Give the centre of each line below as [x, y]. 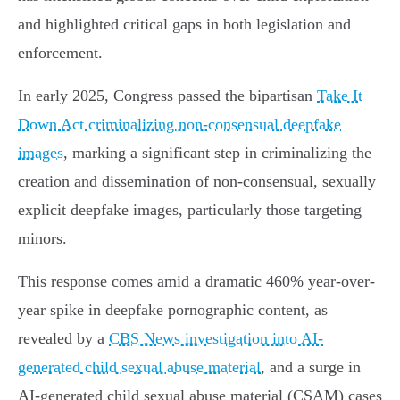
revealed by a [63, 339]
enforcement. [60, 53]
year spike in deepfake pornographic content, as [173, 310]
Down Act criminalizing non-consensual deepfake [179, 125]
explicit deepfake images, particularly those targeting [190, 210]
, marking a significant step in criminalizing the [217, 153]
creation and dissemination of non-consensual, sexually [197, 182]
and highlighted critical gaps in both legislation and [184, 25]
